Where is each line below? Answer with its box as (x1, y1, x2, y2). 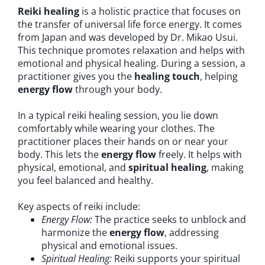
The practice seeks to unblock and (92, 213, 246, 226)
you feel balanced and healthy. (18, 174, 153, 187)
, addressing (164, 226, 219, 239)
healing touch (134, 70, 200, 83)
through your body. (73, 83, 162, 96)
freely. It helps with (156, 148, 242, 161)
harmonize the (41, 226, 109, 239)
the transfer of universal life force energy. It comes (18, 18, 242, 31)
